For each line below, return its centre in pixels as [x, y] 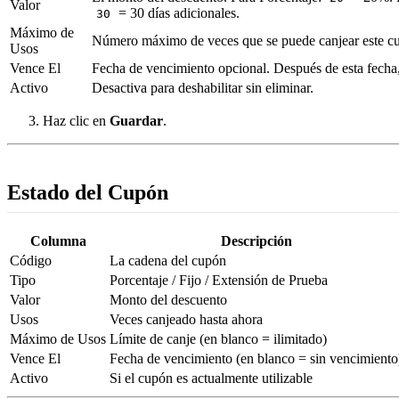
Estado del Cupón [88, 192]
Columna [58, 240]
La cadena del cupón [168, 260]
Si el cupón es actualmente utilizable [211, 378]
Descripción [256, 240]
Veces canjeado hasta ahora [186, 319]
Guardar [136, 120]
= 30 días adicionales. [178, 12]
